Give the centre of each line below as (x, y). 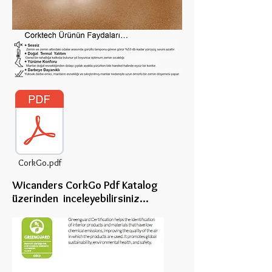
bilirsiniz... (124, 199)
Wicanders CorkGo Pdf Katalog (89, 185)
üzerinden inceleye (56, 199)
